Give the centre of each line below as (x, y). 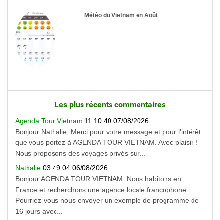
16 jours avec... (39, 211)
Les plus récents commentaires (110, 104)
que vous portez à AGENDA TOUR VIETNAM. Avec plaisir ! (106, 142)
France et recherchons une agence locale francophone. (102, 189)
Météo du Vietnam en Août (121, 15)
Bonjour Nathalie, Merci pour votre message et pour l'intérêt (108, 131)
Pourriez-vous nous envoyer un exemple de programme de (107, 200)
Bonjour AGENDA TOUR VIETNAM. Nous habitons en (98, 179)
